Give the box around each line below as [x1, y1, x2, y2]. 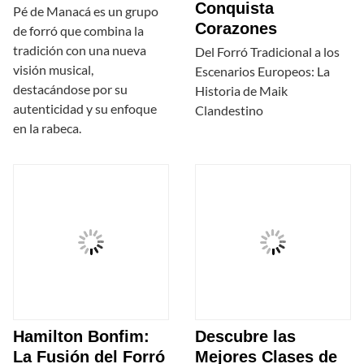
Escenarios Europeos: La [195, 63, 330, 80]
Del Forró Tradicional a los [195, 44, 340, 60]
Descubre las [195, 327, 296, 346]
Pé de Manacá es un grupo [13, 3, 158, 19]
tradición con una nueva [13, 42, 146, 58]
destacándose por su [13, 81, 128, 97]
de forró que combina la [13, 23, 144, 39]
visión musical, [13, 62, 93, 78]
